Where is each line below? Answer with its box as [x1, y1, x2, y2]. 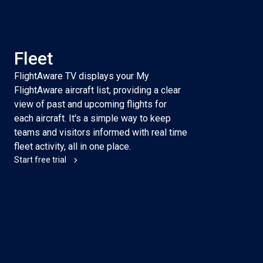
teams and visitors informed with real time [14, 127, 188, 138]
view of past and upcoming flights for [14, 99, 167, 110]
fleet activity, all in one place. [14, 141, 131, 152]
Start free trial [14, 155, 67, 164]
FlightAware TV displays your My [14, 70, 150, 82]
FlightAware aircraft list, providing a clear [14, 85, 181, 96]
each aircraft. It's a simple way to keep [14, 113, 171, 124]
